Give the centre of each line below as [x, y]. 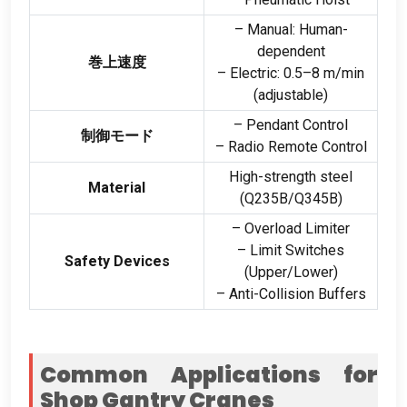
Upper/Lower [291, 272]
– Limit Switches [291, 250]
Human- [323, 29]
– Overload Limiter [291, 228]
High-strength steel [291, 176]
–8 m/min [333, 73]
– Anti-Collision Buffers [291, 293]
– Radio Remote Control [291, 146]
